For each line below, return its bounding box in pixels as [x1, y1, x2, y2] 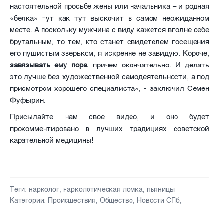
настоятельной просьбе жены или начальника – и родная [10, 1, 209, 11]
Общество [100, 196, 133, 205]
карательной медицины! [10, 135, 93, 145]
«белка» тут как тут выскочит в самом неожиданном [10, 13, 209, 22]
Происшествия [48, 196, 96, 205]
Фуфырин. [10, 95, 45, 105]
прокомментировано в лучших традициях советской [10, 124, 209, 133]
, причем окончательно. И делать [87, 60, 210, 69]
